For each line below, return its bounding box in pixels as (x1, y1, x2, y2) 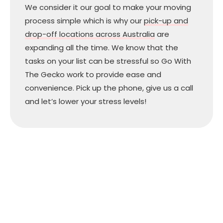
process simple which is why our (25, 15, 144, 26)
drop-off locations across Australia (25, 28, 155, 39)
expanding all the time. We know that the (25, 42, 178, 53)
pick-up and (144, 15, 188, 26)
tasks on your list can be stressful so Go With (25, 55, 191, 66)
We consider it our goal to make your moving (25, 1, 191, 12)
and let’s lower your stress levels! (25, 96, 148, 107)
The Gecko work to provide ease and (25, 69, 161, 80)
